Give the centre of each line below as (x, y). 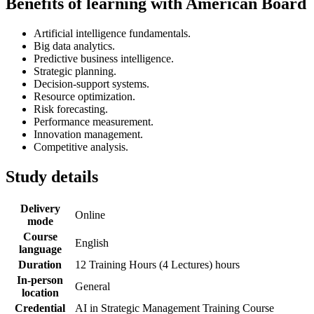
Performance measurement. (94, 122)
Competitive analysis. (81, 147)
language (40, 250)
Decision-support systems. (91, 84)
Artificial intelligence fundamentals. (112, 34)
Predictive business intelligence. (104, 59)
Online (90, 215)
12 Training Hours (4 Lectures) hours (157, 265)
